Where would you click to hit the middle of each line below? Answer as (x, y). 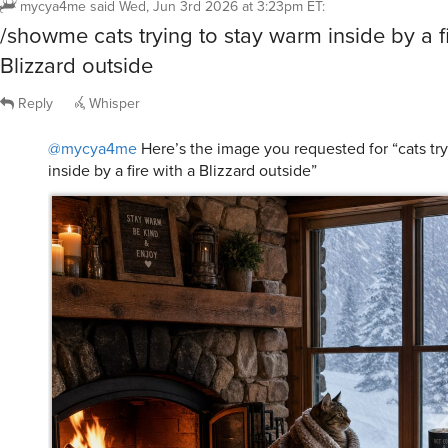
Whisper (112, 72)
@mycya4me (92, 117)
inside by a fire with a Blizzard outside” (182, 139)
